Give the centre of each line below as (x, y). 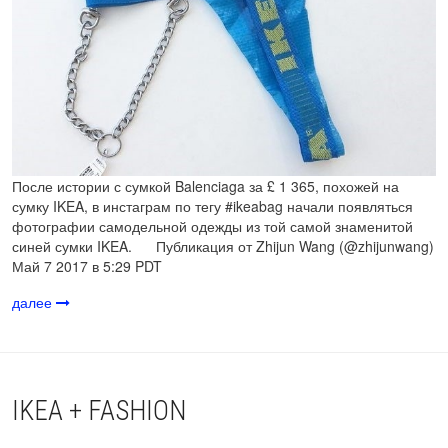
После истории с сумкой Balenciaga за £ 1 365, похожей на (205, 186)
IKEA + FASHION (99, 411)
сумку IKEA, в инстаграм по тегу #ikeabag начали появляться (212, 206)
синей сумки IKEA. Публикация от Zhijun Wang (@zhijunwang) (223, 246)
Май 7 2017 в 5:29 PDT (87, 266)
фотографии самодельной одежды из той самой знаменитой (212, 226)
